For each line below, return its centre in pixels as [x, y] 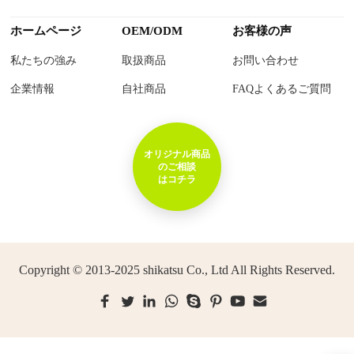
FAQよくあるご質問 [282, 88]
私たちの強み [44, 60]
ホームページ [46, 30]
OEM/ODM [152, 30]
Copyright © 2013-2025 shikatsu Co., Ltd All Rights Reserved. [177, 269]
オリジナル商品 [177, 154]
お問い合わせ [266, 60]
